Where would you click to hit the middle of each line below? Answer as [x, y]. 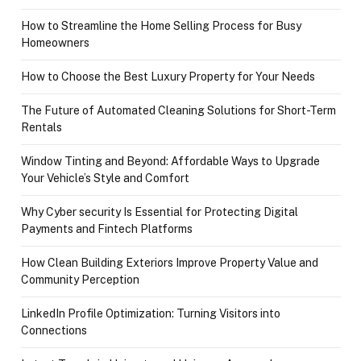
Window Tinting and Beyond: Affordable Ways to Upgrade [170, 161]
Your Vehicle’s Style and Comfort [105, 178]
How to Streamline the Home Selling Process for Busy [161, 25]
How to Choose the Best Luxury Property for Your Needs [168, 76]
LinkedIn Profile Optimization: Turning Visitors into [151, 313]
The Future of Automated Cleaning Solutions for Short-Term [178, 110]
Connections [54, 330]
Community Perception [80, 279]
